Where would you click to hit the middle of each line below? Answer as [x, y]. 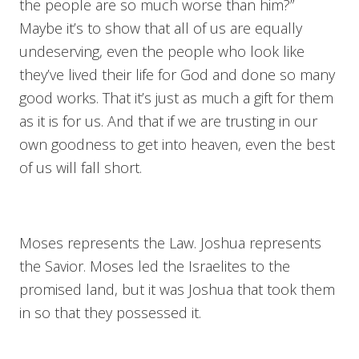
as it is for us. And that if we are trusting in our [168, 121]
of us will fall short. [81, 167]
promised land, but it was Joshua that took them [177, 289]
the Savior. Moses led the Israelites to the [155, 266]
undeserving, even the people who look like [162, 51]
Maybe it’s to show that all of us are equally [161, 28]
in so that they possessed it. [110, 312]
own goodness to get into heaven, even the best [177, 144]
